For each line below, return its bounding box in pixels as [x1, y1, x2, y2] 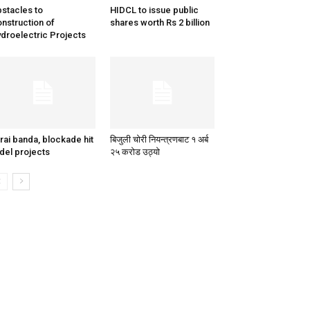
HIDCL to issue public [109, 5, 199, 16]
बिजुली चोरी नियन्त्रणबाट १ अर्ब [109, 134, 208, 145]
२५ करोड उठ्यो [109, 147, 160, 158]
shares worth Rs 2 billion [109, 17, 210, 28]
